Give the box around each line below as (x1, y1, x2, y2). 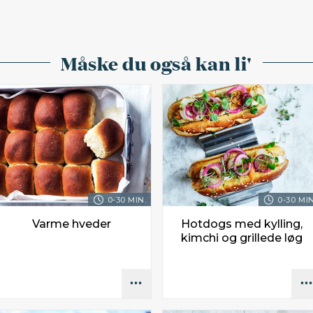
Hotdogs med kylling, (180, 217, 303, 231)
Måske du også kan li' (61, 49, 252, 76)
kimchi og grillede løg (180, 231, 303, 245)
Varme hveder (31, 217, 111, 231)
